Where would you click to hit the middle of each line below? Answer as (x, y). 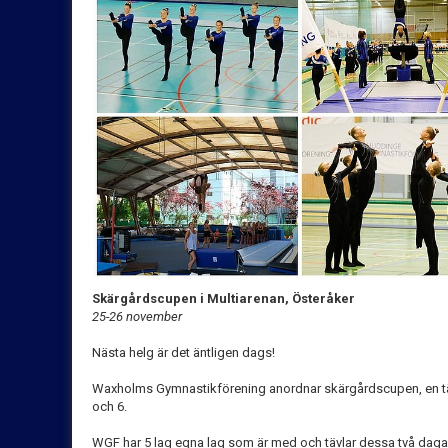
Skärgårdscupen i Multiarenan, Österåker (225, 298)
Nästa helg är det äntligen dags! (183, 352)
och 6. (109, 406)
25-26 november (137, 316)
